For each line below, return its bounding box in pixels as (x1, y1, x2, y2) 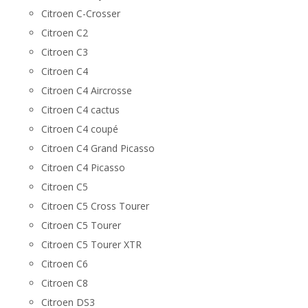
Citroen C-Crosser (41, 7, 120, 20)
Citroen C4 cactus (41, 103, 120, 116)
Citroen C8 (41, 276, 88, 289)
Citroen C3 (41, 45, 88, 58)
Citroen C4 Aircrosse (41, 84, 132, 97)
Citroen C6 (41, 257, 88, 270)
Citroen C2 (41, 26, 88, 39)
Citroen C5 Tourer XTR (41, 238, 142, 251)
